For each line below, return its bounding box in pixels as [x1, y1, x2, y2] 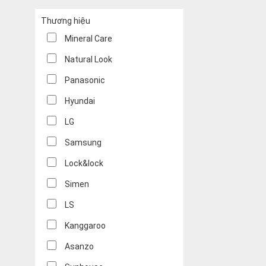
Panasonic [65, 75, 105, 85]
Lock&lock [65, 159, 103, 169]
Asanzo [65, 242, 94, 252]
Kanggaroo [65, 221, 106, 231]
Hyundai [65, 96, 95, 106]
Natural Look [65, 55, 112, 65]
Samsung [65, 138, 102, 148]
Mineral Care [65, 34, 112, 44]
